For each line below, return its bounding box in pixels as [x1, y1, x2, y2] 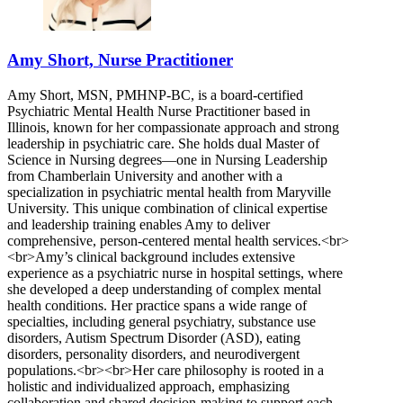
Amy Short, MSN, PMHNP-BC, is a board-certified [7, 87, 303, 103]
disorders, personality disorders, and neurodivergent [7, 346, 300, 363]
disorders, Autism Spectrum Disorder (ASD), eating [7, 330, 300, 346]
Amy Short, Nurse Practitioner [7, 50, 233, 70]
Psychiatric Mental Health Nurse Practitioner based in [7, 103, 310, 120]
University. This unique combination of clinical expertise [7, 201, 327, 217]
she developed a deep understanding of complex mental [7, 282, 321, 298]
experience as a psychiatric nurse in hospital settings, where [7, 265, 343, 282]
